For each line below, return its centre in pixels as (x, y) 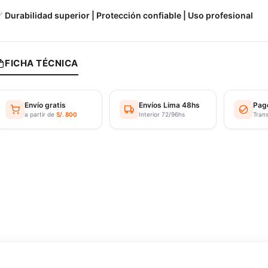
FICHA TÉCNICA (42, 63)
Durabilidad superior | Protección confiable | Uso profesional (129, 15)
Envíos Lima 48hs (170, 105)
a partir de (41, 114)
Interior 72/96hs (162, 114)
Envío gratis (45, 105)
